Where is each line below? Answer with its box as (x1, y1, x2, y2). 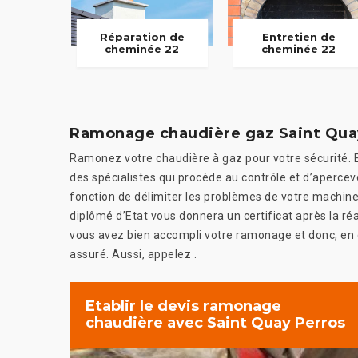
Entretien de (261, 30, 336, 44)
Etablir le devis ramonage (86, 297, 281, 316)
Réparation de (99, 30, 185, 44)
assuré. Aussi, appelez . (70, 248, 197, 261)
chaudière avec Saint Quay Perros (86, 314, 345, 332)
